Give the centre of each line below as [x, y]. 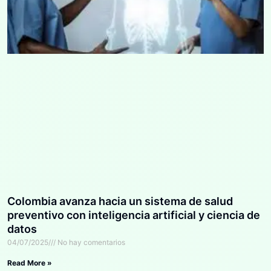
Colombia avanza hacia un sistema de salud [120, 201]
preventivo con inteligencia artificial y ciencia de [134, 215]
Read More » [30, 263]
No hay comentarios [90, 242]
